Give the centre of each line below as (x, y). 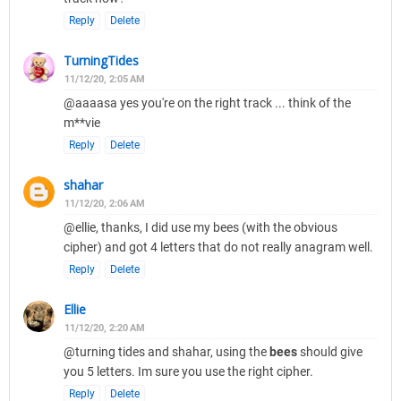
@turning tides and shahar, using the (166, 352)
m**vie (82, 123)
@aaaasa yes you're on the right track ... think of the (207, 103)
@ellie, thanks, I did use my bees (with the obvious (200, 228)
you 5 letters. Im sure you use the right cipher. (188, 372)
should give (330, 352)
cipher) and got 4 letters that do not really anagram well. (218, 247)
